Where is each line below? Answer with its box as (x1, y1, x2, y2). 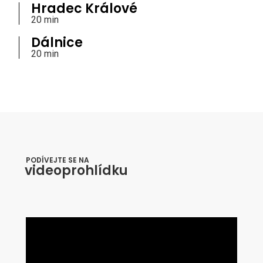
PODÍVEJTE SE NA (26, 154, 89, 165)
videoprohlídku (25, 161, 128, 180)
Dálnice (31, 33, 83, 52)
